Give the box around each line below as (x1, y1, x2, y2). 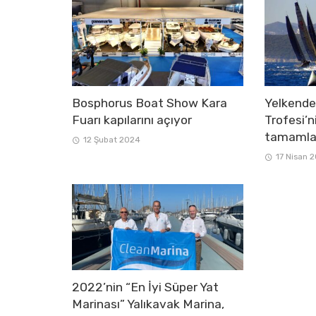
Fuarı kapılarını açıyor (72, 112, 192, 127)
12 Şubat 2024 (83, 134, 140, 145)
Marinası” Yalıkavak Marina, (72, 296, 224, 311)
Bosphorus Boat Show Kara (72, 95, 227, 110)
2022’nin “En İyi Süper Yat (72, 279, 219, 294)
